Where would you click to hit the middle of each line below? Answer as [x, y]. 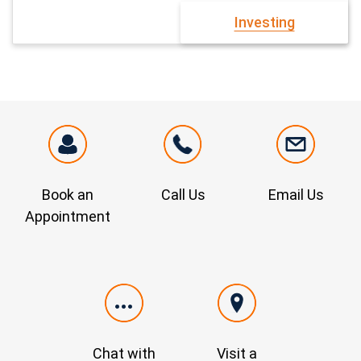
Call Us [183, 195]
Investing [264, 22]
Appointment [68, 216]
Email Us [296, 195]
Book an [68, 195]
